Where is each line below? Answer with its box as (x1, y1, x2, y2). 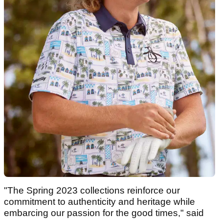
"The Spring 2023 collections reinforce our (4, 185, 180, 196)
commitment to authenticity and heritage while (4, 196, 195, 207)
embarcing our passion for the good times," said (4, 207, 204, 218)
